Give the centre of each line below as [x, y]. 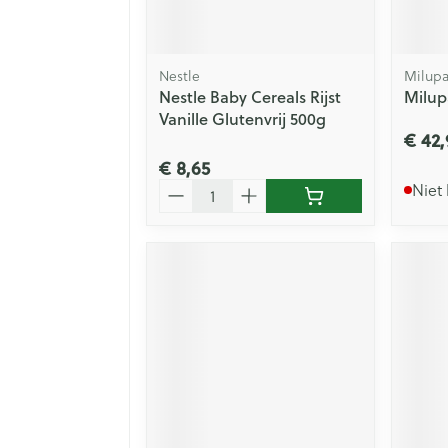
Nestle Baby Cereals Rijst [250, 96]
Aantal [182, 187]
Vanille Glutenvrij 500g [242, 118]
